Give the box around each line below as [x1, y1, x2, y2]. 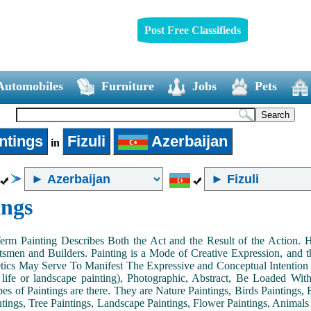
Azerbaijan [148, 132, 228, 150]
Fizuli [67, 132, 106, 150]
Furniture [101, 78, 154, 93]
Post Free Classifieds [144, 24, 241, 36]
